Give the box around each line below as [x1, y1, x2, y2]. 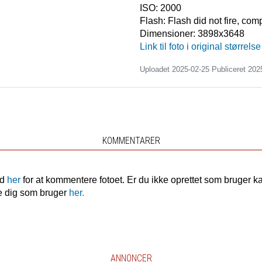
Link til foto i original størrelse [140, 42, 261, 52]
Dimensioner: [140, 29, 198, 39]
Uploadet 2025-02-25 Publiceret [140, 65, 248, 74]
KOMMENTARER [102, 135, 160, 147]
